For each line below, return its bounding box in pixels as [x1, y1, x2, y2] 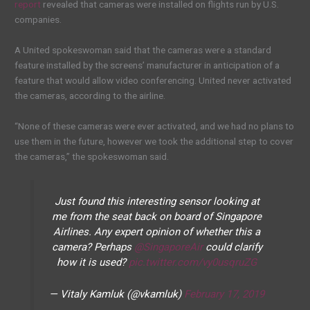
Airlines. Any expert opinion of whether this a [53, 225, 260, 238]
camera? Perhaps [51, 240, 134, 253]
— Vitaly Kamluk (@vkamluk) [49, 287, 184, 300]
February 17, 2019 [184, 287, 264, 300]
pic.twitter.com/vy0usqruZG [129, 255, 257, 268]
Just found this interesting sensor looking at [54, 194, 259, 208]
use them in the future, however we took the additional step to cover [15, 136, 294, 147]
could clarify [202, 240, 262, 253]
